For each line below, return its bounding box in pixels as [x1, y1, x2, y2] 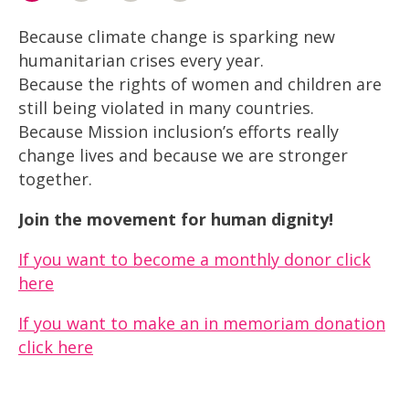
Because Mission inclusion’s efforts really [18, 121, 339, 142]
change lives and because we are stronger [18, 144, 348, 166]
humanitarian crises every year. [18, 49, 264, 71]
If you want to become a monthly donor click [18, 248, 371, 270]
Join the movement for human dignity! [18, 208, 333, 230]
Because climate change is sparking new [18, 26, 335, 47]
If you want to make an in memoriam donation [18, 312, 385, 334]
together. [18, 168, 92, 190]
